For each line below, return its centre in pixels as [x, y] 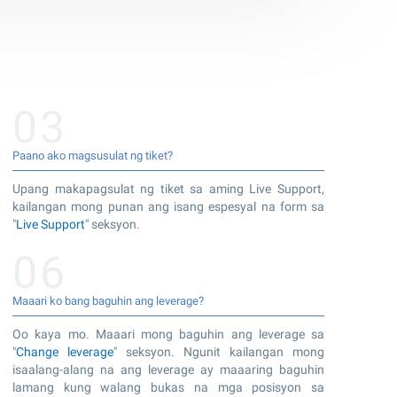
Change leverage [65, 351]
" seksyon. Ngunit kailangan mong [219, 351]
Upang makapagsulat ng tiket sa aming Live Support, [168, 188]
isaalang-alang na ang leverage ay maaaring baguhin [168, 369]
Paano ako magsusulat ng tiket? [93, 155]
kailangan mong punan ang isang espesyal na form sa [168, 206]
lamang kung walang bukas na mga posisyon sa [168, 387]
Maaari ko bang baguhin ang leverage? [108, 300]
